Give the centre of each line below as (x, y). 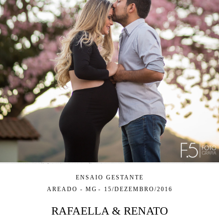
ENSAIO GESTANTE (109, 177)
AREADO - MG (72, 189)
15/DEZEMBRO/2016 (138, 189)
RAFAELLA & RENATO (109, 211)
